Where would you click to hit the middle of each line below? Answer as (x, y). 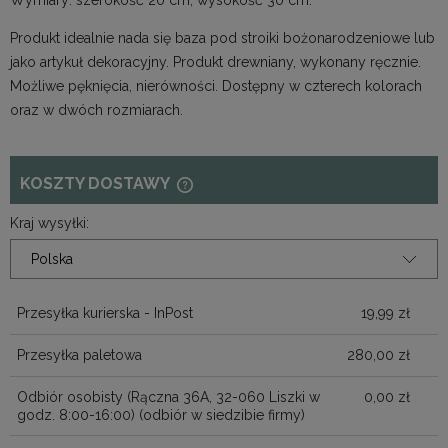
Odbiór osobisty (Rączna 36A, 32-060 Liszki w (168, 397)
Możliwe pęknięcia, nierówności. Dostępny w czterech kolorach (216, 85)
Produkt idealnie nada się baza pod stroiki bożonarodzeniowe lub (222, 37)
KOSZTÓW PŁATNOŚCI (272, 214)
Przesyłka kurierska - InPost (105, 312)
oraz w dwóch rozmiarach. (96, 109)
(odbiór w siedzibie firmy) (220, 415)
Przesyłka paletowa (79, 354)
